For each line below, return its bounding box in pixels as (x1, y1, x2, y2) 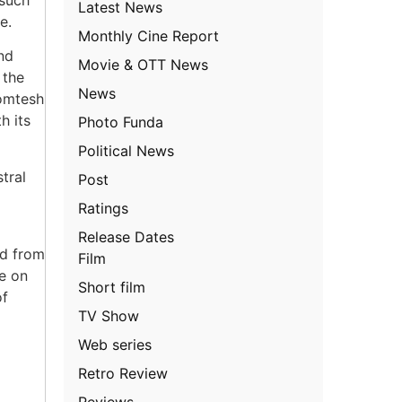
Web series (78, 335, 153, 354)
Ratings (78, 198, 129, 217)
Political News (78, 141, 175, 160)
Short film (78, 277, 146, 296)
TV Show (78, 306, 140, 325)
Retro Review (78, 363, 169, 382)
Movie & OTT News (78, 55, 209, 74)
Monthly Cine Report (78, 26, 220, 45)
